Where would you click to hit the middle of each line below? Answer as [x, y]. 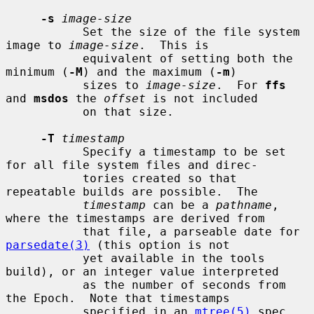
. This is [174, 45]
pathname [244, 205]
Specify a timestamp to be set [44, 151]
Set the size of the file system [44, 32]
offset [125, 98]
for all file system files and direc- [132, 165]
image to [37, 45]
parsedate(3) [48, 245]
